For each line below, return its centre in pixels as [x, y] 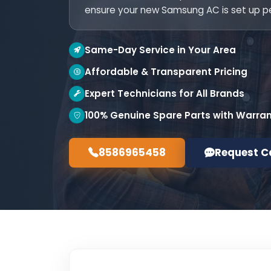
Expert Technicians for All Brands [165, 93]
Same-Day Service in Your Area [160, 50]
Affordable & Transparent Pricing [166, 72]
